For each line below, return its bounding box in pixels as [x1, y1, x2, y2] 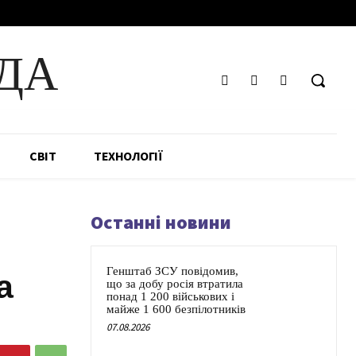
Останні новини [91, 210, 231, 235]
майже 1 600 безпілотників [106, 303, 246, 316]
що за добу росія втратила [106, 277, 243, 291]
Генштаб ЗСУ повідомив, [106, 265, 238, 278]
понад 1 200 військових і [106, 290, 234, 304]
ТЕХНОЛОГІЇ [94, 148, 162, 164]
